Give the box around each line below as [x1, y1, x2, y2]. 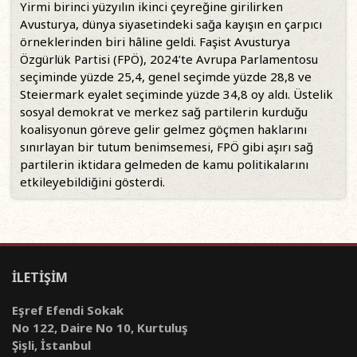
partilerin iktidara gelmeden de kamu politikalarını [20, 156, 308, 173]
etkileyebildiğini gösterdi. [20, 174, 165, 190]
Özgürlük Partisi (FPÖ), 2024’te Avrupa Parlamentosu [20, 51, 318, 68]
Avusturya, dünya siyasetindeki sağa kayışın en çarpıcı [20, 16, 322, 33]
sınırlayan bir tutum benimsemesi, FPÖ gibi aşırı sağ [20, 139, 313, 155]
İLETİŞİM [12, 269, 68, 287]
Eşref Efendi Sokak [12, 302, 124, 319]
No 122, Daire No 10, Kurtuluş [12, 320, 188, 336]
